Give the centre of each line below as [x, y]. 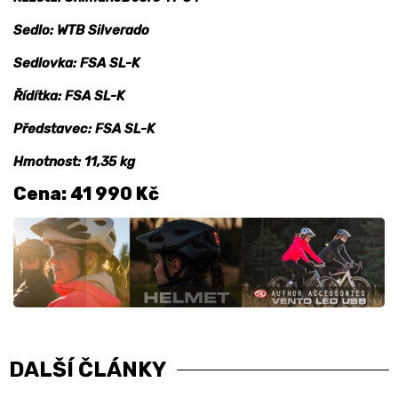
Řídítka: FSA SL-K [69, 96]
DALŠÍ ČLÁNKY [88, 370]
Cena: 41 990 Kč [86, 194]
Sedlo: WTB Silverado [81, 31]
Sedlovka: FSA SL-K [76, 64]
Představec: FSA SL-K [84, 129]
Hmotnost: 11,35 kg [74, 162]
